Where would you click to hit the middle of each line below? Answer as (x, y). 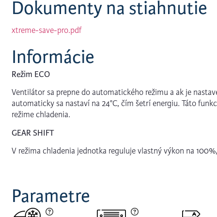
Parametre (51, 196)
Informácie (53, 57)
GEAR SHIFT (33, 133)
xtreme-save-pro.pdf (46, 30)
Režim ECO (31, 74)
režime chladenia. (41, 115)
